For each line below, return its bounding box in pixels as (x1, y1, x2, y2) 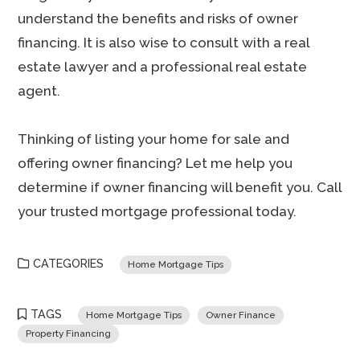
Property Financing (26, 328, 112, 339)
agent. (18, 83, 61, 99)
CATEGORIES (33, 257, 104, 270)
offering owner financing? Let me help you (18, 155, 293, 171)
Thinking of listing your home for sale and (18, 131, 290, 147)
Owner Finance (206, 309, 276, 321)
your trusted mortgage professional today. (18, 203, 297, 219)
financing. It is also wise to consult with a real (18, 35, 310, 51)
